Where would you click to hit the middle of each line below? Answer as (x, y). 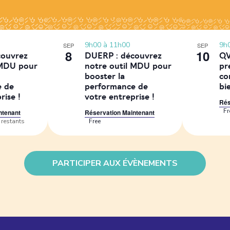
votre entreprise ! (120, 97)
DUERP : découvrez (123, 56)
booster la (105, 76)
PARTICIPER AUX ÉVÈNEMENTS (115, 163)
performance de (117, 87)
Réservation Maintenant (120, 112)
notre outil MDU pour (128, 66)
